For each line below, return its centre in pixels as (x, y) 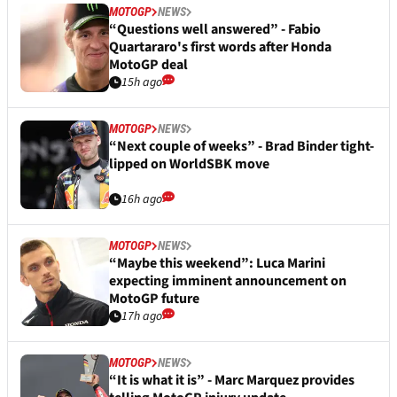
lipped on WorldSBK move (189, 164)
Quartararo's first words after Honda (220, 47)
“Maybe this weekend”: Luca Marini (217, 264)
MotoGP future (154, 299)
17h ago (142, 317)
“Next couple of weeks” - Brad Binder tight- (241, 147)
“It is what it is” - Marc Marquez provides (232, 381)
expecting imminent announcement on (228, 281)
